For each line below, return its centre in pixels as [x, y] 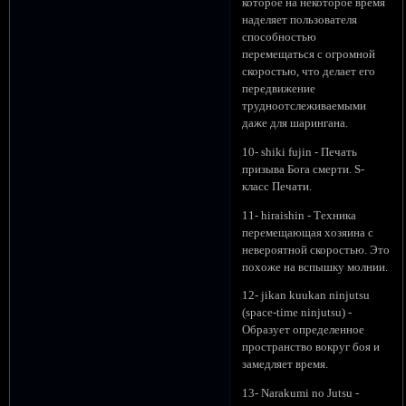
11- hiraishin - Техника [300, 215]
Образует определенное [304, 330]
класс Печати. [277, 186]
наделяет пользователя [300, 20]
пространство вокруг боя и [311, 348]
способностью [280, 38]
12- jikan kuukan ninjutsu [306, 296]
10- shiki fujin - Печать [300, 152]
